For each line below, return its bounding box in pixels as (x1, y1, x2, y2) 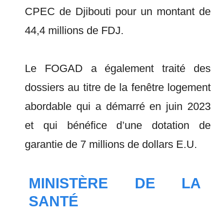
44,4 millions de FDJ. (25, 24, 124, 36)
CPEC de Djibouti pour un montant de (25, 5, 211, 18)
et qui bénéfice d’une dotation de (25, 119, 211, 131)
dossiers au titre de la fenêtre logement (25, 81, 211, 93)
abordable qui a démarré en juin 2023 (25, 100, 211, 112)
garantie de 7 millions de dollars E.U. (25, 138, 197, 150)
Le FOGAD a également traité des (25, 62, 211, 74)
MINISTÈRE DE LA (29, 175, 201, 191)
